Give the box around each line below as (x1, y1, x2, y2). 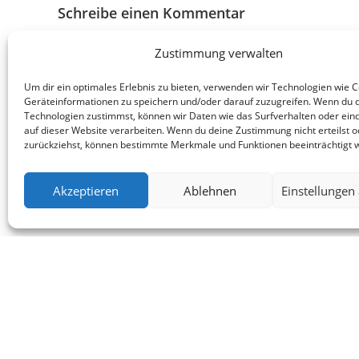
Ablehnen (184, 182, 237, 199)
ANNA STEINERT (142, 337, 312, 354)
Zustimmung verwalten (154, 45, 283, 61)
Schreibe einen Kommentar (58, 3, 245, 23)
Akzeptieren (53, 182, 119, 199)
